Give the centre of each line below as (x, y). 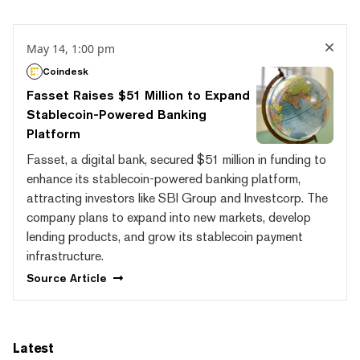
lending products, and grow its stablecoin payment (165, 236)
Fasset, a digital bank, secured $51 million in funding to (176, 159)
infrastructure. (65, 256)
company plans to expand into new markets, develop (169, 217)
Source (48, 278)
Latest (33, 349)
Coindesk (65, 71)
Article (88, 278)
